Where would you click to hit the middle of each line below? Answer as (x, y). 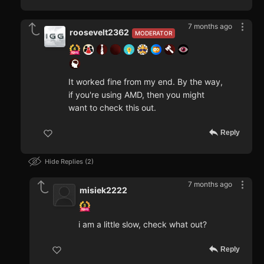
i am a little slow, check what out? (143, 225)
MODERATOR (154, 33)
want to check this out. (112, 108)
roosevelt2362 (99, 32)
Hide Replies (65, 162)
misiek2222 (103, 190)
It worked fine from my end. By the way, (146, 82)
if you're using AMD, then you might (136, 95)
